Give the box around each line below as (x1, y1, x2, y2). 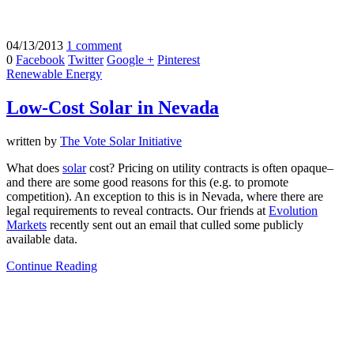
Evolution (269, 204, 318, 218)
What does (6, 161, 62, 175)
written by (6, 134, 60, 149)
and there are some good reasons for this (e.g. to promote (6, 175, 288, 190)
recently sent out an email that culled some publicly (47, 218, 303, 232)
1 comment (66, 39, 122, 53)
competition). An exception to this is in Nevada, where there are (6, 190, 323, 204)
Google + (107, 53, 154, 67)
